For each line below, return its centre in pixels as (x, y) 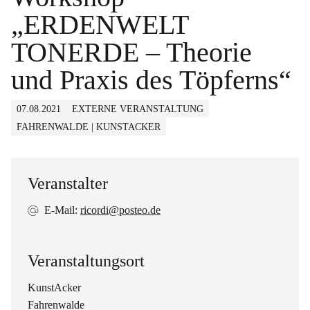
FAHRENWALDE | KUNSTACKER (89, 127)
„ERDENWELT (100, 25)
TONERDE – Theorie (131, 52)
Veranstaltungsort (86, 261)
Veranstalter (68, 183)
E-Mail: (62, 210)
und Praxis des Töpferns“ (151, 80)
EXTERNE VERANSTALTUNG (138, 109)
